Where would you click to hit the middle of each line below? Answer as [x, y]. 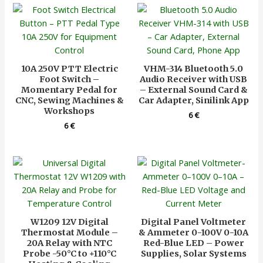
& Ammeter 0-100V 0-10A [194, 233]
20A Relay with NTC [69, 243]
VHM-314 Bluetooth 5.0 [194, 69]
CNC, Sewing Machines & [69, 101]
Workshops [70, 111]
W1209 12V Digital [69, 222]
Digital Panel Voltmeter [194, 222]
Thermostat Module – [69, 233]
